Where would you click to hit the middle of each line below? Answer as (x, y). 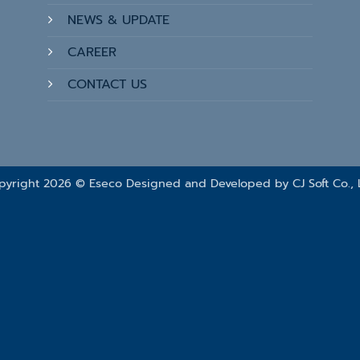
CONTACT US (107, 84)
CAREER (92, 52)
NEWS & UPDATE (119, 20)
